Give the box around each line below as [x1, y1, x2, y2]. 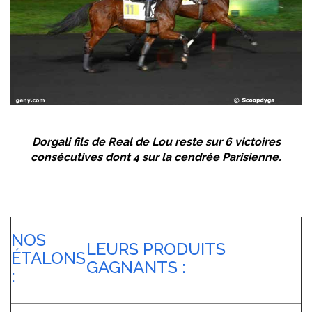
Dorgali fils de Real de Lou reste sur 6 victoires [31, 135, 281, 149]
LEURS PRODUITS [86, 239, 226, 260]
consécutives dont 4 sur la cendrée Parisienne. [31, 150, 281, 164]
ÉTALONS [11, 248, 86, 269]
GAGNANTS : [86, 257, 186, 278]
